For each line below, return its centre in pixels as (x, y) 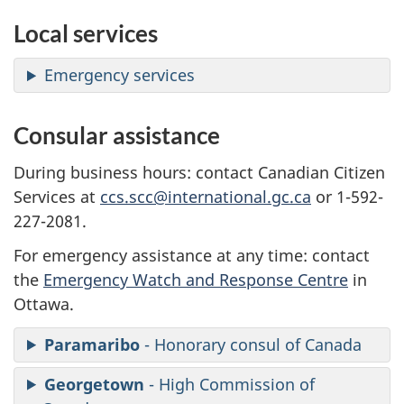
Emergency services (120, 75)
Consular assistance (117, 136)
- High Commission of (230, 384)
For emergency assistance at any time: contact (192, 256)
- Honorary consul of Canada (251, 344)
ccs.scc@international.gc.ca (206, 196)
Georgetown (95, 384)
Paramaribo (92, 344)
